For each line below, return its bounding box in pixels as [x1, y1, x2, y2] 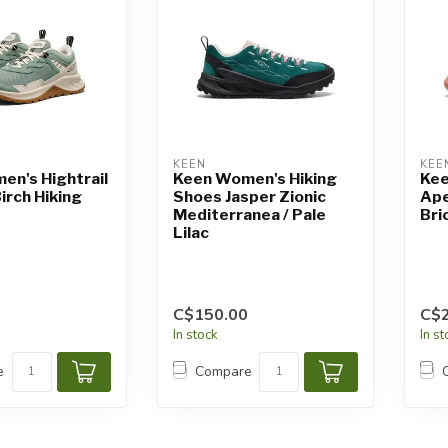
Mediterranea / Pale [172, 205, 326, 225]
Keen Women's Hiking [172, 169, 337, 189]
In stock [172, 325, 218, 344]
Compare [194, 362, 252, 382]
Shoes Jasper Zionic [172, 187, 326, 207]
